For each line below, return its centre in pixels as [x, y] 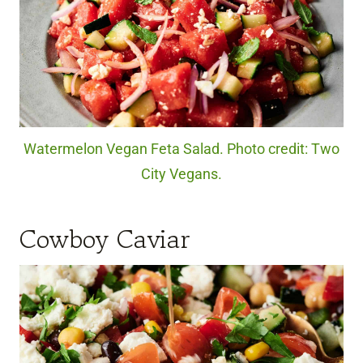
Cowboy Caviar [105, 239]
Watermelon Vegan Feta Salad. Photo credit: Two [181, 149]
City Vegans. [181, 174]
